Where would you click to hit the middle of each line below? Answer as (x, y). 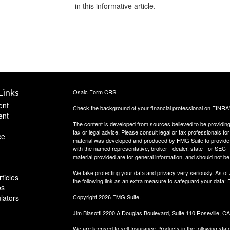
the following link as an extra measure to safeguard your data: (150, 181)
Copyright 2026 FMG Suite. (107, 197)
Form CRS (102, 92)
